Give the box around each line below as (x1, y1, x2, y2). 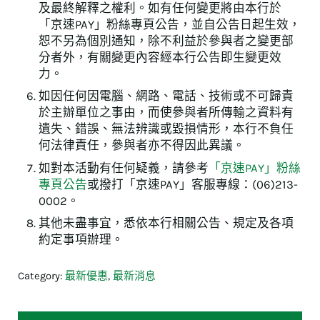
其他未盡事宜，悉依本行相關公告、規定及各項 (39, 216, 294, 230)
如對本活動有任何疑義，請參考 (39, 161, 209, 175)
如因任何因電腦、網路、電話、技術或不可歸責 (39, 89, 294, 104)
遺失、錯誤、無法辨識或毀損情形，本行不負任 (39, 122, 294, 136)
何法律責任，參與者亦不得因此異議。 (39, 139, 246, 153)
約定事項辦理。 (39, 232, 124, 246)
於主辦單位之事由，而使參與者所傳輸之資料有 (39, 106, 294, 120)
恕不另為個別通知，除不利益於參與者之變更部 (39, 34, 294, 48)
